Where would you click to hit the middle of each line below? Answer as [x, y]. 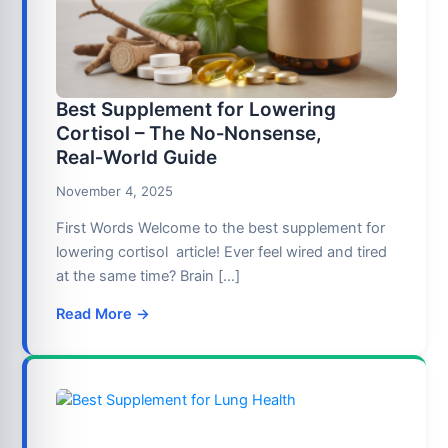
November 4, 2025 [115, 190]
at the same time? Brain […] [148, 276]
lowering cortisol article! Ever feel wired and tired [222, 252]
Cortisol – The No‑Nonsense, [189, 133]
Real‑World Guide [137, 157]
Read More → [103, 313]
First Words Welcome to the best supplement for [221, 228]
